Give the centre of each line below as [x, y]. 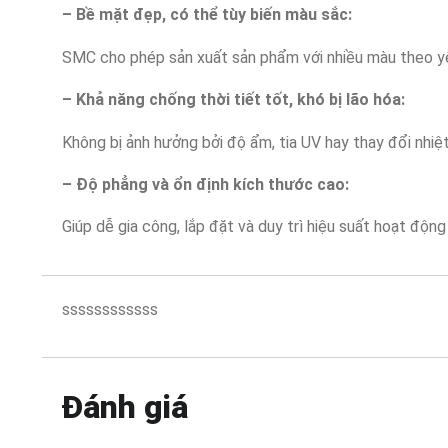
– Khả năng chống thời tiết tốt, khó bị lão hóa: [233, 100]
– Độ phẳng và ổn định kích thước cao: [205, 185]
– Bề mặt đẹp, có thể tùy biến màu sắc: [207, 15]
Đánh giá [125, 407]
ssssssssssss [110, 309]
